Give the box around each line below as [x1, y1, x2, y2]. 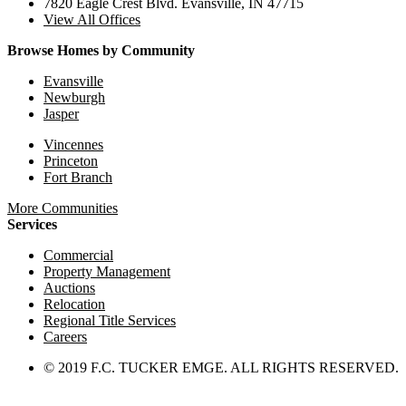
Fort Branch [43, 169, 112, 186]
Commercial [43, 247, 113, 264]
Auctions [43, 280, 95, 296]
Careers [43, 329, 87, 345]
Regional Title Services [43, 313, 176, 329]
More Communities [7, 200, 118, 217]
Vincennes [43, 137, 103, 153]
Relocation [43, 296, 105, 313]
